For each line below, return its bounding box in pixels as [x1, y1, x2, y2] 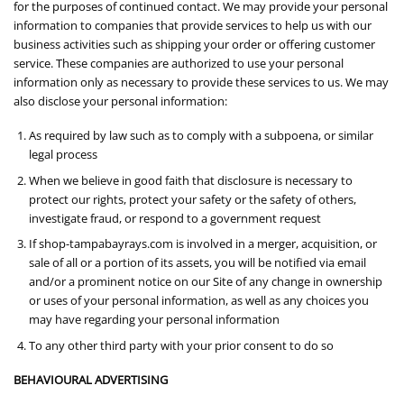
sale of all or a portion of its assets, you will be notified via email [29, 254, 367, 271]
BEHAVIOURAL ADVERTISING [14, 372, 168, 389]
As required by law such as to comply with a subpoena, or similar [29, 126, 374, 143]
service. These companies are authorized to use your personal [14, 54, 344, 71]
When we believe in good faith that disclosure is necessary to [29, 171, 353, 188]
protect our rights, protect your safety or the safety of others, [29, 190, 357, 207]
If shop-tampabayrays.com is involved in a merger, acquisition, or [29, 235, 378, 252]
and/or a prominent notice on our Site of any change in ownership [29, 273, 383, 290]
